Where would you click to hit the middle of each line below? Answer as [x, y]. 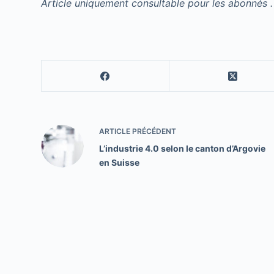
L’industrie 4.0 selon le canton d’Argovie [183, 148]
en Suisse [120, 162]
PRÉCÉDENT [154, 131]
